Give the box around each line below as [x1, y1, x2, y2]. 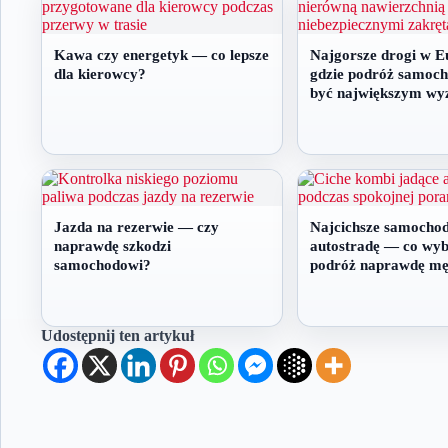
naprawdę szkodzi [54, 237, 171, 254]
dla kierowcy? [54, 65, 146, 82]
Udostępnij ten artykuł [41, 326, 194, 344]
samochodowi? [54, 256, 151, 273]
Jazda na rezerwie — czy [54, 218, 219, 235]
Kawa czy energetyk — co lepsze [54, 46, 269, 63]
